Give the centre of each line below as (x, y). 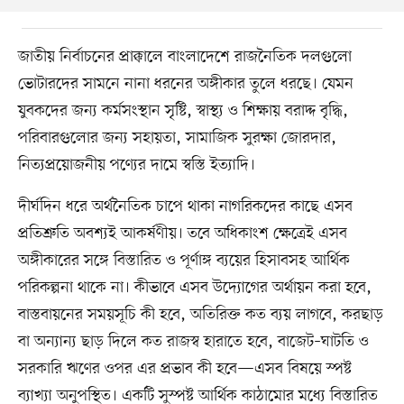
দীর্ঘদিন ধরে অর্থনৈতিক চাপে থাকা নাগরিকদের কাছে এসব (185, 206)
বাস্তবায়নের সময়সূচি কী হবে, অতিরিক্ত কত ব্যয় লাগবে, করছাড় (200, 314)
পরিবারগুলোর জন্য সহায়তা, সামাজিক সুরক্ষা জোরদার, (177, 138)
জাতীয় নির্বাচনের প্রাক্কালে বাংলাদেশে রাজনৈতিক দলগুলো (184, 56)
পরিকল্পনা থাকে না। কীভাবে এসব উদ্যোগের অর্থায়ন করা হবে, (194, 287)
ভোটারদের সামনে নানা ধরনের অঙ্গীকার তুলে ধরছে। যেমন (185, 83)
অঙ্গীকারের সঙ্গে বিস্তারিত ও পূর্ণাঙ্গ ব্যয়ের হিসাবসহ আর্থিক (184, 260)
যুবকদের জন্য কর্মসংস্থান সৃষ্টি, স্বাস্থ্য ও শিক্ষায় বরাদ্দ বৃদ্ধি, (183, 110)
